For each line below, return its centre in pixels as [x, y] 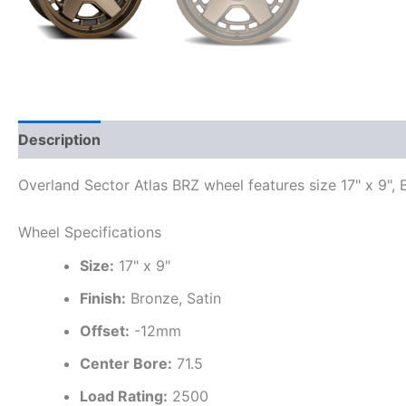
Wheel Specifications [90, 232]
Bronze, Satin [174, 298]
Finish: [103, 298]
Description [59, 140]
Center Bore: [126, 363]
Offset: [105, 330]
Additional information [198, 140]
